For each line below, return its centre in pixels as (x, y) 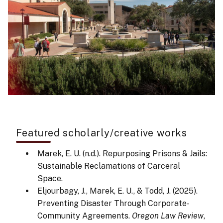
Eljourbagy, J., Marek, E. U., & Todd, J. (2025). (117, 191)
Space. (50, 179)
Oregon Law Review (167, 216)
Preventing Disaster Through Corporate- (113, 204)
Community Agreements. (84, 216)
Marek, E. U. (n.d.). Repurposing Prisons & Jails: (122, 154)
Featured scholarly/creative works (101, 133)
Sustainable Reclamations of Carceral (109, 166)
